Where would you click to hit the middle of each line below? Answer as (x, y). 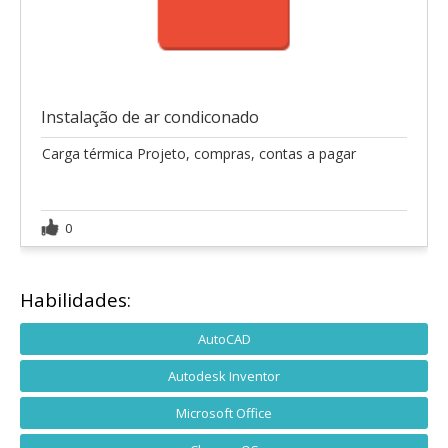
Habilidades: (75, 299)
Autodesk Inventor (224, 375)
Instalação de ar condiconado (150, 116)
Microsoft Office (224, 412)
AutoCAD (224, 338)
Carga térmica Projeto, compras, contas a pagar (199, 153)
